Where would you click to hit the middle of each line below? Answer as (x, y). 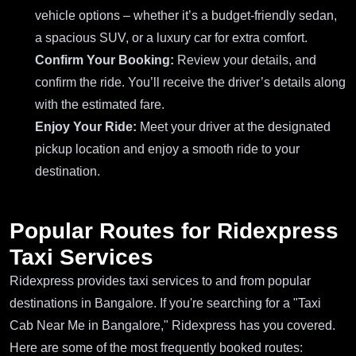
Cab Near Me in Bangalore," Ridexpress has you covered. (172, 325)
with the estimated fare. (100, 104)
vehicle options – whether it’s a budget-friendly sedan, (186, 15)
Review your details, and (245, 60)
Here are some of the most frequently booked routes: (156, 347)
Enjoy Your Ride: (86, 126)
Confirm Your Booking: (104, 60)
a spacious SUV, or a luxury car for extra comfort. (171, 37)
